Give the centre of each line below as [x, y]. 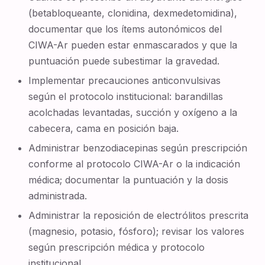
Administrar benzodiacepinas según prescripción [138, 148]
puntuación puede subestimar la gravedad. [124, 61]
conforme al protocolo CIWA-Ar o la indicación [135, 164]
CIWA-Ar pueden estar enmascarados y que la [133, 45]
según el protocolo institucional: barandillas [126, 96]
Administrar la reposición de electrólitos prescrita [139, 215]
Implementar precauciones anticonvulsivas [125, 80]
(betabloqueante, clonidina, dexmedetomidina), [133, 13]
